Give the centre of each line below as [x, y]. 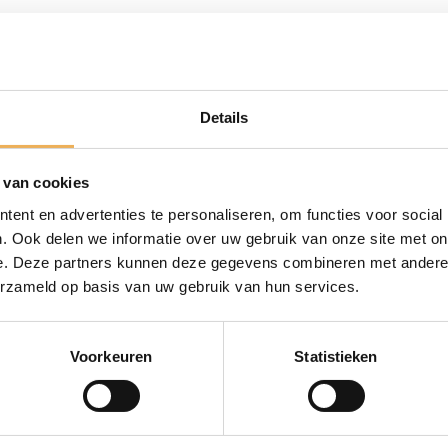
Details [224, 117]
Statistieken [336, 356]
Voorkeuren [111, 356]
